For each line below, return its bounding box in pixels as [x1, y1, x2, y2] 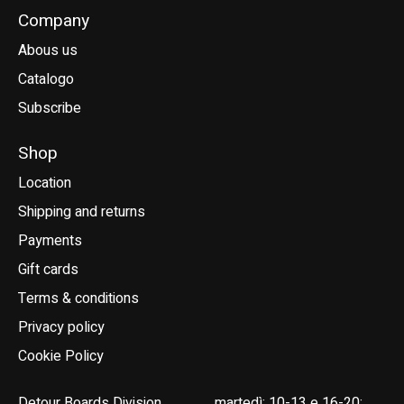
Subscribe [18, 97, 81, 120]
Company [18, 8, 89, 34]
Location [18, 171, 71, 194]
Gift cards [18, 258, 78, 280]
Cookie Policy [18, 344, 104, 367]
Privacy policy [18, 316, 105, 338]
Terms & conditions [18, 287, 139, 309]
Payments [18, 229, 82, 252]
